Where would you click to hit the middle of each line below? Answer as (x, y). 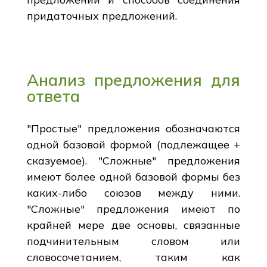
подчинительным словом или (133, 241)
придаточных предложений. (102, 15)
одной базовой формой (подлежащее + (133, 144)
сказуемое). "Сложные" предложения (133, 160)
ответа (53, 96)
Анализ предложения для (133, 80)
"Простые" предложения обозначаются (133, 128)
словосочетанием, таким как (133, 257)
